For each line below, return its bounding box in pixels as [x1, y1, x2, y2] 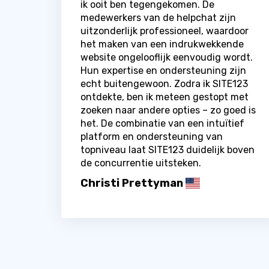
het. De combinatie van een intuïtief [80, 117, 244, 129]
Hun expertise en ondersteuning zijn [80, 64, 246, 76]
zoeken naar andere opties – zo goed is [80, 104, 256, 116]
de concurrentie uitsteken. [80, 157, 201, 169]
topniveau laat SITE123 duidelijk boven [80, 144, 255, 156]
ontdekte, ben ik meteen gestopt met [80, 91, 249, 103]
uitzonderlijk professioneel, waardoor [80, 25, 249, 37]
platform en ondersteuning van [80, 130, 223, 142]
